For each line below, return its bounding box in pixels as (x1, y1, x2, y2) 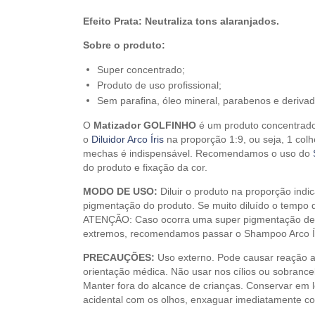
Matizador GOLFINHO (94, 120, 196, 131)
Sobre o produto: (83, 39, 165, 51)
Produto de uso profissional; (97, 79, 221, 91)
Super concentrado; (97, 64, 185, 75)
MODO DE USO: (83, 186, 157, 197)
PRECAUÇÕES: (83, 252, 155, 263)
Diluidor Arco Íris (91, 134, 164, 145)
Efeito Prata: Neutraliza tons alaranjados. (83, 15, 279, 27)
